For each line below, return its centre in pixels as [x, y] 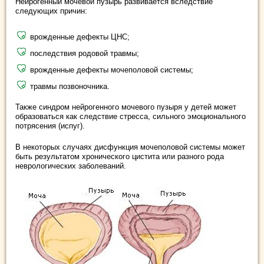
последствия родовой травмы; [85, 53]
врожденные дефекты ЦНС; [80, 37]
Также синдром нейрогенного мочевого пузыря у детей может [126, 107]
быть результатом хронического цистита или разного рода [120, 156]
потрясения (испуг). [50, 126]
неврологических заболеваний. [71, 166]
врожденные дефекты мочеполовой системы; [112, 70]
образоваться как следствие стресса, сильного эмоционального [131, 116]
